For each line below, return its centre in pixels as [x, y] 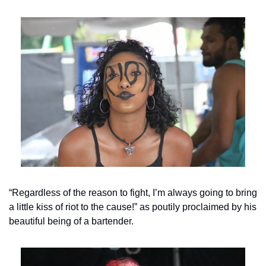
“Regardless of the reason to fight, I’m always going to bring [133, 193]
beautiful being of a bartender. [71, 221]
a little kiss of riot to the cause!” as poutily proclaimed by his [133, 207]
